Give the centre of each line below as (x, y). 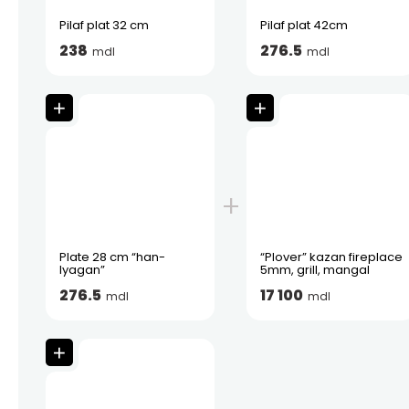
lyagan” (82, 270)
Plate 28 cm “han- (112, 257)
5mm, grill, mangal (315, 270)
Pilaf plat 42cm (304, 25)
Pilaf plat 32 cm (104, 25)
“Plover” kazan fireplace (332, 257)
